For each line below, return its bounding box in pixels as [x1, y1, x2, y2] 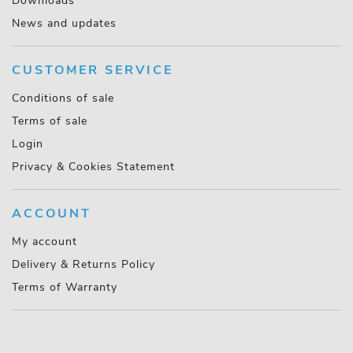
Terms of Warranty [12, 280, 117, 295]
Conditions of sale [12, 91, 114, 106]
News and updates [12, 16, 117, 31]
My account [12, 234, 77, 249]
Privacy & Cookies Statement [12, 159, 175, 174]
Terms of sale [12, 113, 87, 128]
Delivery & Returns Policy [12, 257, 155, 272]
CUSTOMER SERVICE [12, 61, 173, 79]
